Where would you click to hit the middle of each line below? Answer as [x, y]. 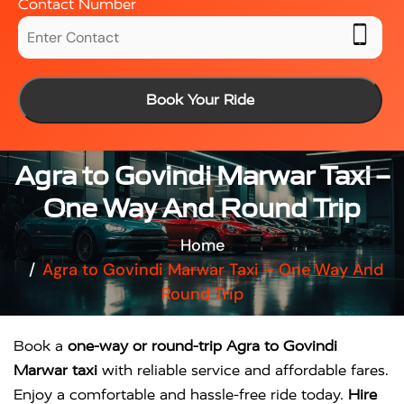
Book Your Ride [200, 100]
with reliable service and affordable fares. [243, 370]
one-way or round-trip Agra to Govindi [202, 346]
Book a [41, 346]
